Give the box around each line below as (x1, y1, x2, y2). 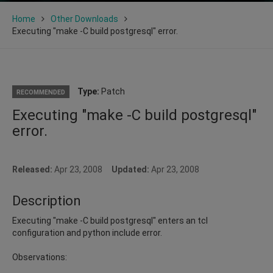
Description (12, 193, 81, 208)
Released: (12, 164, 54, 174)
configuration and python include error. (12, 227, 162, 238)
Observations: (12, 252, 67, 262)
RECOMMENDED (16, 88, 65, 96)
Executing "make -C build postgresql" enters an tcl (12, 215, 208, 225)
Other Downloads (51, 13, 118, 24)
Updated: (112, 164, 149, 174)
